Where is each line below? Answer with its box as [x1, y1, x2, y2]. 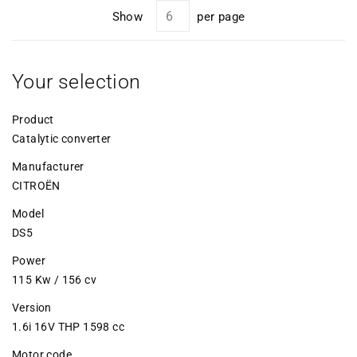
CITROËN [12, 178, 61, 192]
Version [12, 300, 52, 314]
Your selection [12, 69, 141, 93]
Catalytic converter [12, 131, 112, 145]
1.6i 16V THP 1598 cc [12, 320, 124, 333]
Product [12, 112, 54, 126]
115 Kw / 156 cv [12, 273, 96, 286]
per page [197, 9, 245, 24]
